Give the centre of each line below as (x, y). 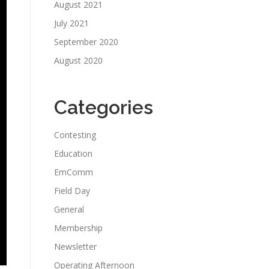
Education (73, 153)
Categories (104, 107)
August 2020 (78, 60)
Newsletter (75, 246)
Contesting (75, 135)
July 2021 (71, 23)
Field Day (72, 191)
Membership (78, 228)
